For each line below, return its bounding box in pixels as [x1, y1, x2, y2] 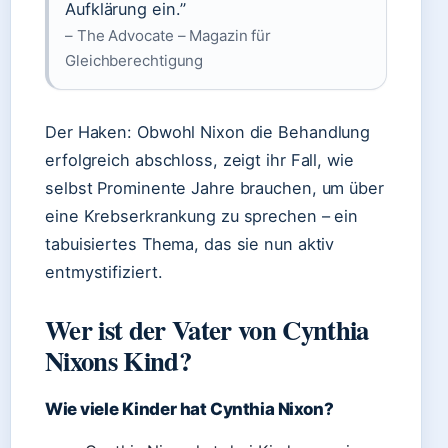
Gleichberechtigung [65, 51, 204, 70]
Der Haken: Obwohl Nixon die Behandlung [45, 122, 371, 142]
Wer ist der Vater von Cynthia [45, 310, 369, 349]
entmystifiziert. [45, 262, 163, 282]
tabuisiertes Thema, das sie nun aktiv [45, 234, 335, 254]
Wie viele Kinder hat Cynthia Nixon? [45, 399, 334, 419]
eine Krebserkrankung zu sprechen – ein [45, 206, 359, 226]
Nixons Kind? [45, 341, 191, 380]
